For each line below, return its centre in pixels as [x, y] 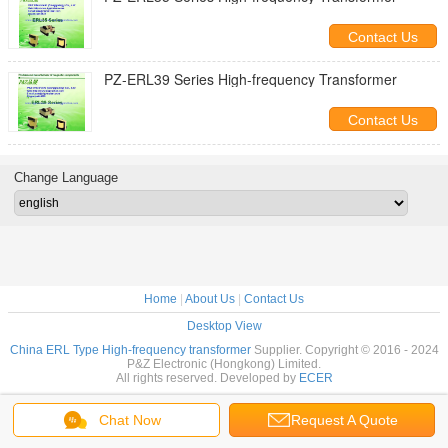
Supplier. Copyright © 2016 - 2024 [344, 350]
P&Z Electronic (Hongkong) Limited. [224, 364]
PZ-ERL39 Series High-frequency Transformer [250, 79]
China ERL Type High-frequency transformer [130, 350]
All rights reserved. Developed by [207, 378]
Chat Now [130, 420]
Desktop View [224, 326]
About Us [210, 299]
